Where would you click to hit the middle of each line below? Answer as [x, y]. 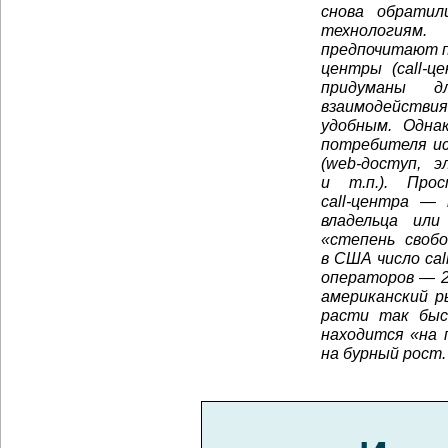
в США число [373, 258]
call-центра [365, 201]
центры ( [359, 68]
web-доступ [371, 163]
